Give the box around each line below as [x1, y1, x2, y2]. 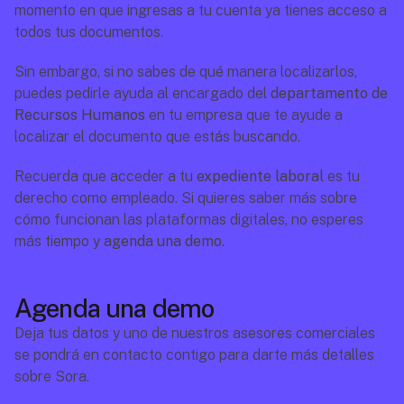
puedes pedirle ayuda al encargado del [14, 85, 271, 102]
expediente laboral [197, 168, 324, 185]
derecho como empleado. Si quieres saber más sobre [14, 189, 357, 207]
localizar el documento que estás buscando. [14, 128, 300, 145]
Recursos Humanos [14, 106, 145, 124]
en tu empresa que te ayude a [145, 106, 343, 124]
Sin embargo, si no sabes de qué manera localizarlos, [14, 63, 357, 80]
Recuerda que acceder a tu [14, 168, 197, 185]
